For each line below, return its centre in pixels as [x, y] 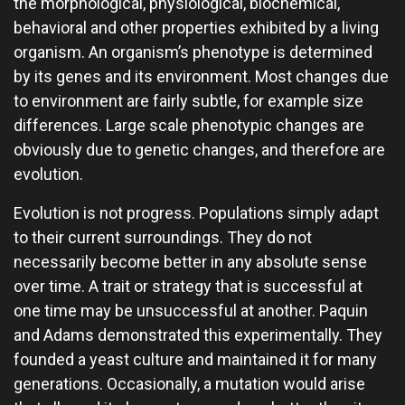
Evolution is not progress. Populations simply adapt [196, 213]
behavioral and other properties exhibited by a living [196, 28]
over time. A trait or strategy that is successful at [188, 286]
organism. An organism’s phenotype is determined [193, 52]
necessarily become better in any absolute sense [190, 262]
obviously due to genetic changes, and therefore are [199, 150]
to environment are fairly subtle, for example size [188, 101]
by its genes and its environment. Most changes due [201, 76]
